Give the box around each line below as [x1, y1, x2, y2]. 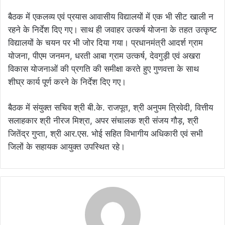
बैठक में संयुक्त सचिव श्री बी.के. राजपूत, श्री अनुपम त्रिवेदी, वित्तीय [8, 102, 213, 113]
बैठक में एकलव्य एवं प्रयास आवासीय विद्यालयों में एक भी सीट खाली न [8, 11, 213, 22]
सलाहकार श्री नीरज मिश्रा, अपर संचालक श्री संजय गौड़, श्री [8, 115, 198, 126]
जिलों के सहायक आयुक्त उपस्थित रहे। [8, 141, 125, 152]
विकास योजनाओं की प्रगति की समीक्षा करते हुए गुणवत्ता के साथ [8, 63, 199, 74]
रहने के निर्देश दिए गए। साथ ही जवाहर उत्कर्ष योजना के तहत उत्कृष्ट [8, 24, 217, 35]
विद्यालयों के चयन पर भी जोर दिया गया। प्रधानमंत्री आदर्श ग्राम [8, 37, 203, 48]
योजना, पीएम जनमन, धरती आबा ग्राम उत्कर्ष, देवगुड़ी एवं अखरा [8, 50, 200, 61]
